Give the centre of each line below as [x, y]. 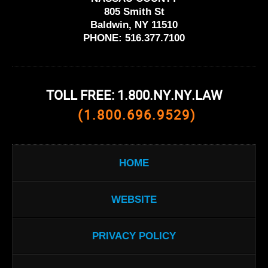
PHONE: [103, 38]
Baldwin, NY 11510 [134, 25]
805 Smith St [134, 12]
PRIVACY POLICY [134, 236]
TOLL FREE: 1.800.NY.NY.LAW [134, 97]
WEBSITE [134, 200]
